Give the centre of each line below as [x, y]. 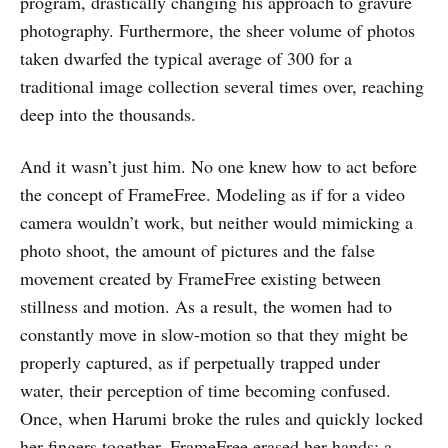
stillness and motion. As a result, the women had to [206, 306]
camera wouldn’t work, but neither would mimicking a [216, 222]
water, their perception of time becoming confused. [205, 390]
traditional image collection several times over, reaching [222, 86]
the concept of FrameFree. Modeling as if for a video [212, 194]
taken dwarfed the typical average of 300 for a [186, 58]
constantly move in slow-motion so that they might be [214, 334]
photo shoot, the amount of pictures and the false [197, 250]
